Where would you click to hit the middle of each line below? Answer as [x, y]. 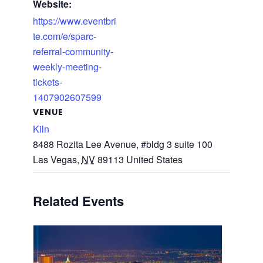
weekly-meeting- [67, 67]
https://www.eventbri [74, 21]
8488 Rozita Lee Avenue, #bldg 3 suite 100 [122, 144]
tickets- [47, 82]
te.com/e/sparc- [64, 36]
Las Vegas [55, 159]
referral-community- [73, 51]
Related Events [78, 201]
